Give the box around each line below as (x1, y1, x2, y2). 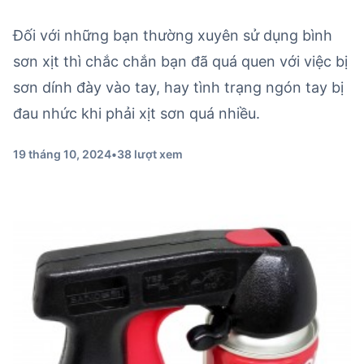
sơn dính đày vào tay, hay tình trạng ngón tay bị (13, 79, 344, 96)
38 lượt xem (117, 147, 183, 161)
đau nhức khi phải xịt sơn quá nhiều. (13, 105, 260, 122)
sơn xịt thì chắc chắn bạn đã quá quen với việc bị (13, 53, 348, 70)
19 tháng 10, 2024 (13, 147, 111, 161)
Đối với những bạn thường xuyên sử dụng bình (13, 27, 332, 44)
